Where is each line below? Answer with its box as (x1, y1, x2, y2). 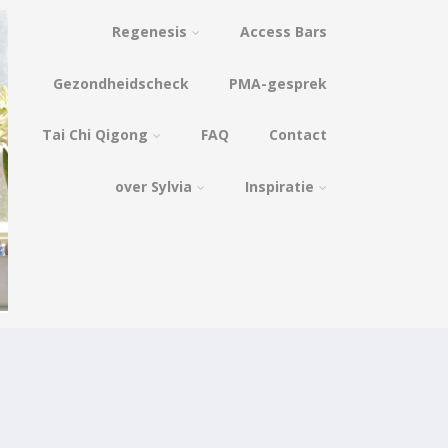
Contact (269, 125, 328, 144)
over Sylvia (115, 177, 193, 196)
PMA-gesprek (229, 74, 328, 93)
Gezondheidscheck (53, 74, 190, 93)
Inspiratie (245, 177, 315, 196)
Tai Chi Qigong (42, 125, 149, 144)
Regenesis (112, 22, 188, 41)
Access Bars (240, 22, 328, 41)
